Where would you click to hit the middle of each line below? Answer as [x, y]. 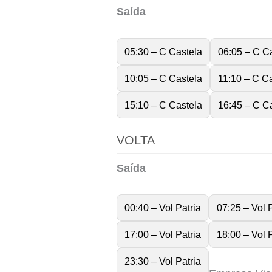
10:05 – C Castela [163, 78]
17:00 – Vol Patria [163, 235]
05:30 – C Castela [163, 51]
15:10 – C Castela [163, 105]
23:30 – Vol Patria [163, 261]
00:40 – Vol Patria [163, 208]
